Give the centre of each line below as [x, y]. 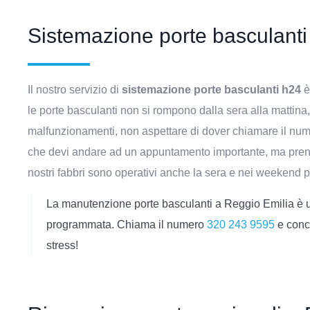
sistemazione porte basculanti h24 [211, 90]
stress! [62, 245]
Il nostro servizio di [75, 90]
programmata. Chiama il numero [127, 225]
